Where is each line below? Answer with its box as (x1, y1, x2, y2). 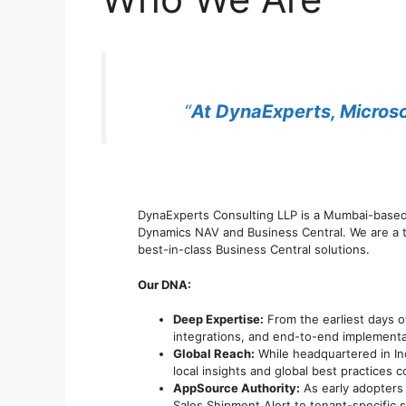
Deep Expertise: (173, 312, 264, 326)
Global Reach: (173, 346, 255, 361)
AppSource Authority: (173, 381, 300, 395)
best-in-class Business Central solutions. (138, 242, 370, 256)
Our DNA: (138, 276, 191, 292)
